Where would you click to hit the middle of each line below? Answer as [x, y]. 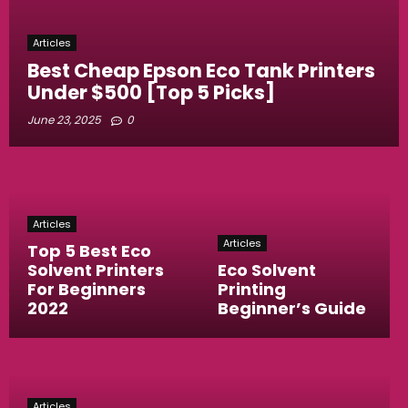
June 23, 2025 [64, 120]
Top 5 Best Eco [89, 251]
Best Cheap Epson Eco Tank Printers [201, 71]
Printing [252, 289]
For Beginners [87, 289]
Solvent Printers [96, 270]
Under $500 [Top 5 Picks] [151, 93]
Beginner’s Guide [292, 308]
